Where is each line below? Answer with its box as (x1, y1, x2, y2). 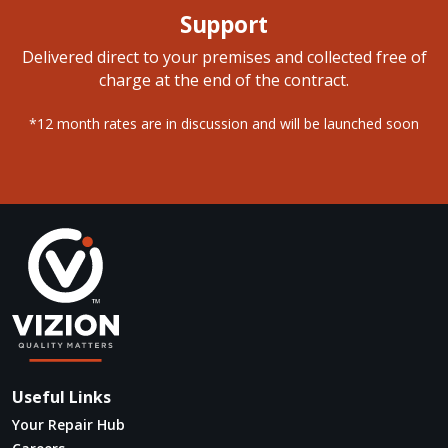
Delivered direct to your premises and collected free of (21, 45, 427, 68)
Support (180, 8, 268, 40)
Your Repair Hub (12, 414, 125, 434)
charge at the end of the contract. (99, 68, 349, 91)
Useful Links (12, 385, 111, 408)
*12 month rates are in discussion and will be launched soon (29, 113, 419, 133)
